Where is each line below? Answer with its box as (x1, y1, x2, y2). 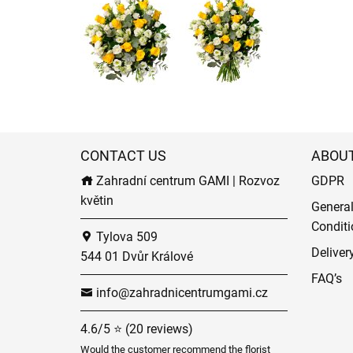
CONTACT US (80, 147, 166, 165)
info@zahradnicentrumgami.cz (93, 285, 268, 301)
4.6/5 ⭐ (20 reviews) (80, 321, 193, 337)
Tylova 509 (93, 229, 158, 245)
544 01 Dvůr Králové (80, 249, 193, 265)
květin (80, 193, 113, 209)
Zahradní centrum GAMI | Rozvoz (93, 173, 280, 189)
